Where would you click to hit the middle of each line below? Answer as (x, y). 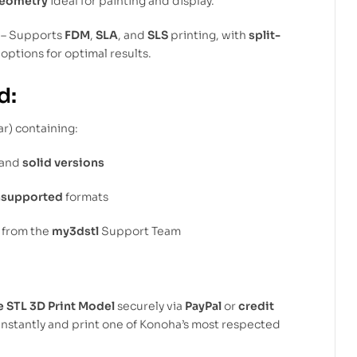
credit (256, 306)
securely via (150, 306)
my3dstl (75, 231)
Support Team (140, 231)
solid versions (63, 163)
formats (86, 196)
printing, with (208, 35)
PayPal (203, 306)
